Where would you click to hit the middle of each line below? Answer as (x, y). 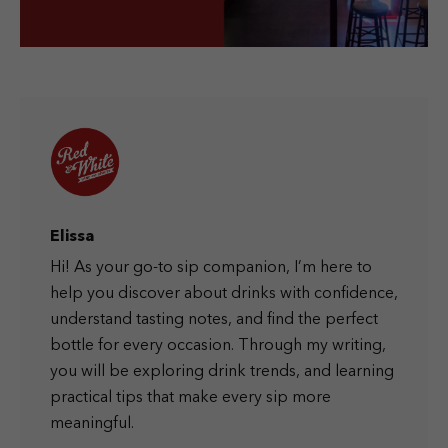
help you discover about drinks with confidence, (224, 293)
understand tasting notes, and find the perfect (214, 319)
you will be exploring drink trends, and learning (222, 371)
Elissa (72, 236)
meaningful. (92, 423)
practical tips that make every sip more (190, 397)
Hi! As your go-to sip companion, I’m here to (211, 267)
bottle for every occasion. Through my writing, (218, 345)
